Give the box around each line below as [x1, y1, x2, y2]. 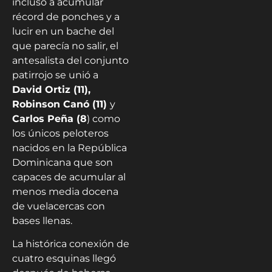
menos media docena [12, 185, 118, 197]
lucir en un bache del [12, 25, 114, 37]
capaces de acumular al [12, 171, 126, 183]
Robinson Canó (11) [12, 98, 110, 110]
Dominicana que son [12, 156, 113, 168]
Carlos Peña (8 [12, 112, 87, 124]
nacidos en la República [12, 141, 127, 154]
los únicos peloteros [12, 127, 109, 139]
